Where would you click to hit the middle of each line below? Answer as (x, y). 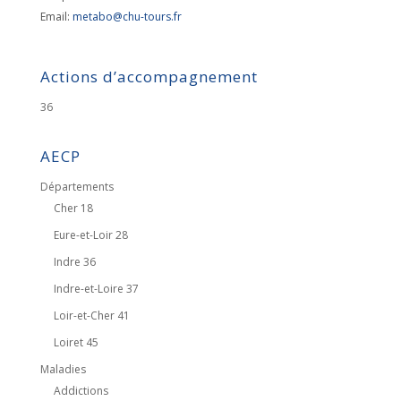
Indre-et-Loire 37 (96, 289)
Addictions (81, 391)
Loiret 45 (76, 342)
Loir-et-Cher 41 (91, 316)
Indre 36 (74, 262)
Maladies (63, 369)
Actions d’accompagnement (149, 77)
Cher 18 (73, 208)
